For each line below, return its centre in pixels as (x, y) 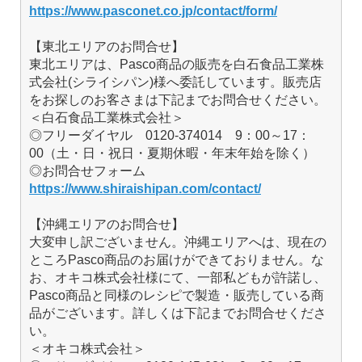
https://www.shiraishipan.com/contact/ (145, 189)
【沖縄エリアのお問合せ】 (107, 225)
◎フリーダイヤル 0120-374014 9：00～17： (170, 136)
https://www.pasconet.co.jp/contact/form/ (153, 11)
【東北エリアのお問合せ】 (107, 47)
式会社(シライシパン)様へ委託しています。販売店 (175, 82)
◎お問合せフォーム (94, 171)
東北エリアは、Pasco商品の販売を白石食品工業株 (177, 65)
